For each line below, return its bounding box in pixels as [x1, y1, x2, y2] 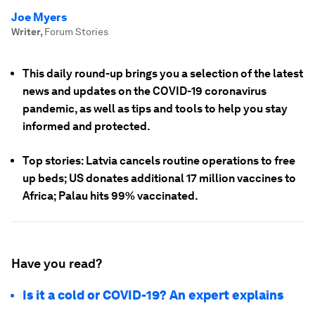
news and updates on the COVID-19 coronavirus [22, 84, 266, 98]
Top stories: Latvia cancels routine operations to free [22, 154, 295, 167]
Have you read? [11, 256, 102, 271]
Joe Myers [11, 11, 67, 24]
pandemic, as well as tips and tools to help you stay [22, 102, 288, 115]
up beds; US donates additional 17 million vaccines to [22, 172, 296, 185]
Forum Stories [44, 26, 108, 37]
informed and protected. [22, 120, 150, 133]
